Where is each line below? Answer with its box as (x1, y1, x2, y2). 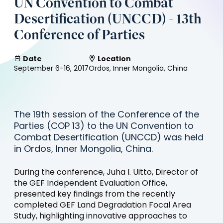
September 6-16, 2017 (14, 65, 89, 73)
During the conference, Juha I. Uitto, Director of (14, 169, 198, 177)
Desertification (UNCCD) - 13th (14, 10, 202, 28)
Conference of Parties (14, 26, 145, 44)
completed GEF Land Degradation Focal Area (14, 202, 191, 210)
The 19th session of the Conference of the (14, 111, 199, 120)
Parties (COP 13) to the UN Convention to (14, 122, 194, 132)
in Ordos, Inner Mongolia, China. (14, 145, 153, 155)
